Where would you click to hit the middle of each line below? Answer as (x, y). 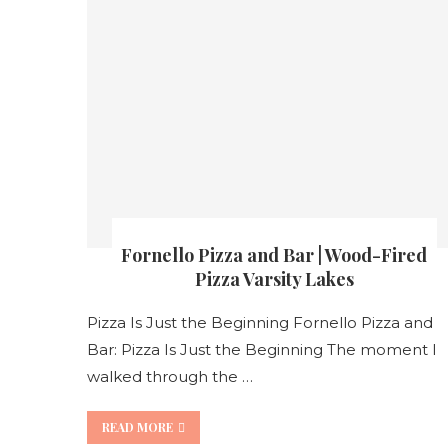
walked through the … (170, 376)
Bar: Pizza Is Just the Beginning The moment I (262, 349)
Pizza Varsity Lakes (274, 278)
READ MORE (137, 426)
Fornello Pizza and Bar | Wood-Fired (274, 254)
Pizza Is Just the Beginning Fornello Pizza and (260, 322)
